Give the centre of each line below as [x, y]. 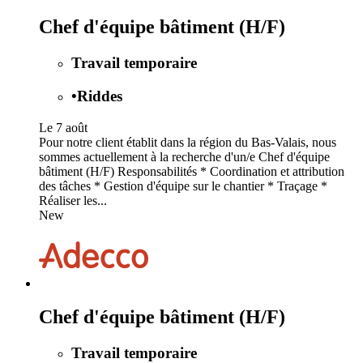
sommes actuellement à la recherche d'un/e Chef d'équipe [184, 156]
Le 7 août [63, 127]
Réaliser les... [73, 200]
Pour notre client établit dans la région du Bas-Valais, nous [188, 142]
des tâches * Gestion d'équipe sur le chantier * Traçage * [183, 186]
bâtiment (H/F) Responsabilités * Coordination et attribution [192, 171]
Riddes [100, 96]
